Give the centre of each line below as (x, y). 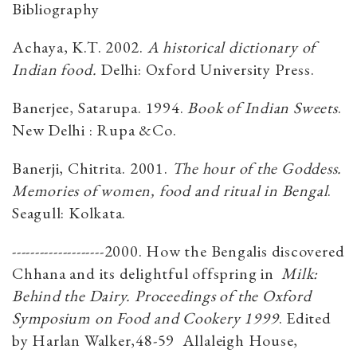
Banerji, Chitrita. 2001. (92, 169)
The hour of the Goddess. (257, 169)
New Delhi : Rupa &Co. (94, 130)
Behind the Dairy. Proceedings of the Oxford (162, 296)
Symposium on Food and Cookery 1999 (145, 318)
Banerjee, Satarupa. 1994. (100, 108)
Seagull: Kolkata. (69, 213)
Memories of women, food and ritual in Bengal (170, 191)
